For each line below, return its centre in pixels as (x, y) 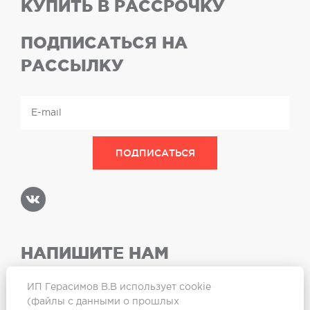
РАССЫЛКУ (72, 65)
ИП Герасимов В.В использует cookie (119, 287)
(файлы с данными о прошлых (103, 302)
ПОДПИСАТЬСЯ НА (104, 43)
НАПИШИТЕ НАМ (95, 253)
